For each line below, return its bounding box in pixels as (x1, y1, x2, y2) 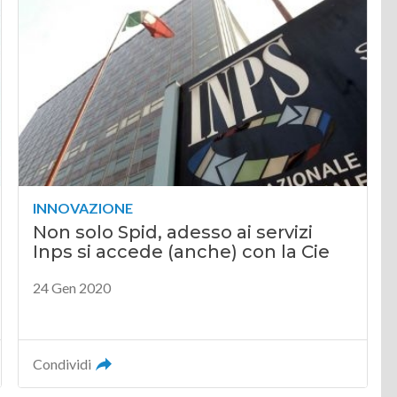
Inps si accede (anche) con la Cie (33, 240, 331, 262)
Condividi (33, 354, 92, 372)
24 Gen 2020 (33, 278, 112, 296)
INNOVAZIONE (33, 198, 134, 216)
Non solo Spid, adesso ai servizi (33, 221, 314, 243)
